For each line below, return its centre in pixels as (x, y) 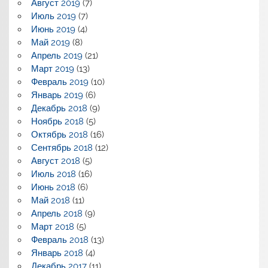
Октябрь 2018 (59, 134)
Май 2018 (50, 200)
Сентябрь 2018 (62, 147)
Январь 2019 (57, 95)
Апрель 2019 (57, 55)
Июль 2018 (53, 174)
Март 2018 (52, 226)
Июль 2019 (53, 16)
